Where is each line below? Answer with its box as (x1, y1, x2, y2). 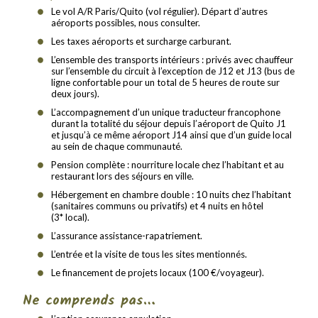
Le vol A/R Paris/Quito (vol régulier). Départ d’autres (51, 5, 268, 17)
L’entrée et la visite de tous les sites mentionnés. (51, 248, 248, 260)
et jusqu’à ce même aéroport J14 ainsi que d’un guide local (51, 128, 292, 141)
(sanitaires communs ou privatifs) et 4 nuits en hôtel (51, 199, 264, 212)
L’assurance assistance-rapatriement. (51, 229, 203, 241)
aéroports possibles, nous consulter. (51, 16, 201, 28)
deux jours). (51, 87, 100, 99)
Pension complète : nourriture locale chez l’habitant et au (51, 158, 285, 170)
